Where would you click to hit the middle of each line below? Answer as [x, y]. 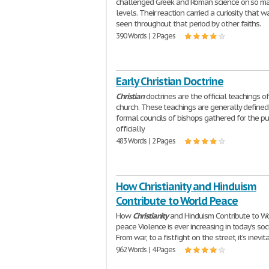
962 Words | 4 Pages [146, 250]
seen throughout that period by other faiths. [189, 24]
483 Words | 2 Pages [146, 141]
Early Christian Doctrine [170, 82]
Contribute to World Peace [177, 201]
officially [130, 129]
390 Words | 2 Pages [146, 36]
